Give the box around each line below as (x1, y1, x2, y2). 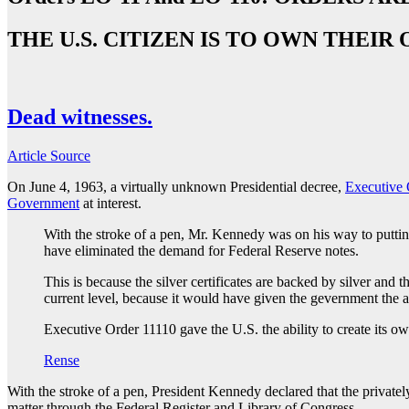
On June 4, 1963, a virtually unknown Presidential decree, (7, 178, 345, 194)
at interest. (79, 194, 142, 211)
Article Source (7, 147, 90, 163)
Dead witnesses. (7, 104, 152, 129)
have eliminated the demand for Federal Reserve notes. (44, 242, 359, 258)
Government (7, 194, 79, 211)
